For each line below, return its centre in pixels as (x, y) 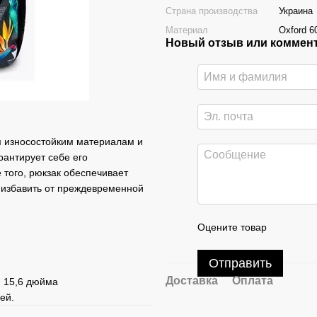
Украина (296, 11)
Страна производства (212, 11)
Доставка (192, 281)
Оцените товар (232, 227)
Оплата (253, 281)
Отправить (240, 263)
